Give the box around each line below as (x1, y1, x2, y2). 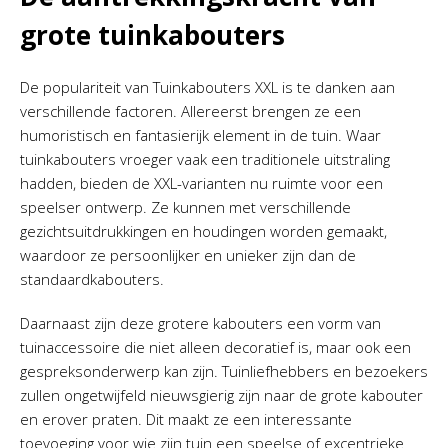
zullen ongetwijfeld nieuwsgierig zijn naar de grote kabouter (20, 384, 423, 405)
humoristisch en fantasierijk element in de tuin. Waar (20, 124, 381, 145)
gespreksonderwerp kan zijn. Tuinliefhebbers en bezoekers (20, 360, 428, 381)
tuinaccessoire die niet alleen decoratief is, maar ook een (20, 336, 411, 357)
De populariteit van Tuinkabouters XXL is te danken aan (20, 76, 395, 97)
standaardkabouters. (20, 268, 164, 289)
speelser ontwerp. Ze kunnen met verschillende (20, 196, 351, 217)
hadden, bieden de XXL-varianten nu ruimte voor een (20, 172, 383, 193)
